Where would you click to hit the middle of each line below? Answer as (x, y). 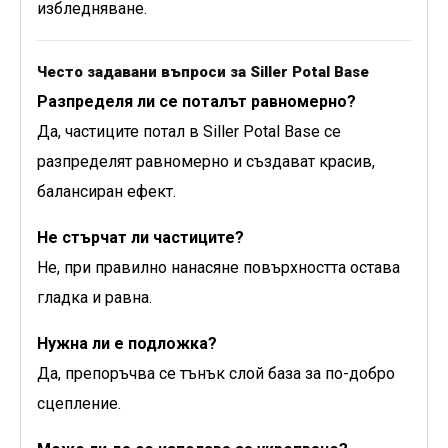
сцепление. (79, 404)
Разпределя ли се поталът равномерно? (196, 102)
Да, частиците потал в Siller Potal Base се (189, 132)
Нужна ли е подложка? (127, 344)
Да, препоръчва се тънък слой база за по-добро (216, 374)
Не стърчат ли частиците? (140, 238)
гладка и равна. (94, 298)
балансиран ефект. (106, 192)
